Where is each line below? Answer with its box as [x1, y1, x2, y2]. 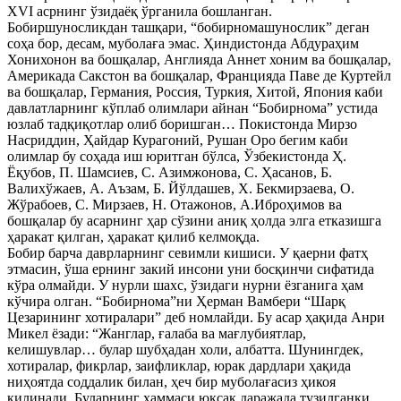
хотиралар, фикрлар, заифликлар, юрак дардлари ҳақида [7, 358, 351, 373]
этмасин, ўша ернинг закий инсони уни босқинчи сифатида [7, 261, 374, 277]
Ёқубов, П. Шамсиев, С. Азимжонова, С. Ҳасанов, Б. [7, 165, 332, 180]
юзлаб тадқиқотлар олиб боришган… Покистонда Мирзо [7, 116, 357, 132]
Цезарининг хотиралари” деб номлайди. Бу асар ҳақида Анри [7, 310, 385, 325]
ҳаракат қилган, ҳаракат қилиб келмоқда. [7, 229, 260, 244]
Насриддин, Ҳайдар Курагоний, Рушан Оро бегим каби [7, 132, 348, 148]
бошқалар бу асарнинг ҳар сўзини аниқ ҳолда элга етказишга [7, 213, 381, 228]
